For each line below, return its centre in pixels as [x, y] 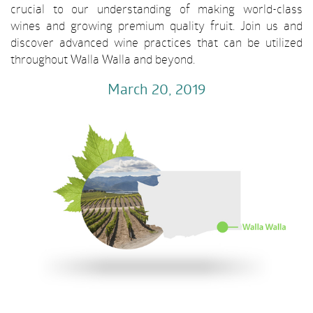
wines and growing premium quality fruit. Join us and [156, 26]
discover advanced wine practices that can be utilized [156, 42]
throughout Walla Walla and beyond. [103, 59]
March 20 [138, 89]
